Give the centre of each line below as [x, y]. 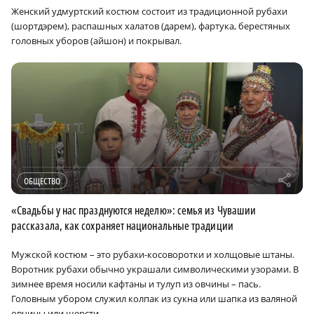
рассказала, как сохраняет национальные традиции [122, 226]
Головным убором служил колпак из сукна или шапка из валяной [154, 299]
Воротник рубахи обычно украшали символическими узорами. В [155, 269]
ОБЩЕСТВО [42, 181]
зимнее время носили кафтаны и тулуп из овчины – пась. [136, 284]
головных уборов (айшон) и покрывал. [96, 41]
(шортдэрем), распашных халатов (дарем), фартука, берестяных [151, 26]
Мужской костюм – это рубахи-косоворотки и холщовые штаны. [153, 255]
